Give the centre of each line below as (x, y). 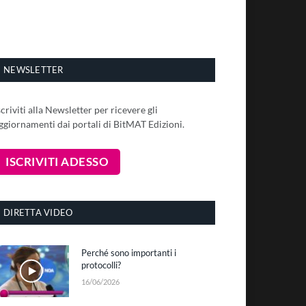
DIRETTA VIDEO (38, 212)
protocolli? (101, 265)
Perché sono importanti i (129, 252)
